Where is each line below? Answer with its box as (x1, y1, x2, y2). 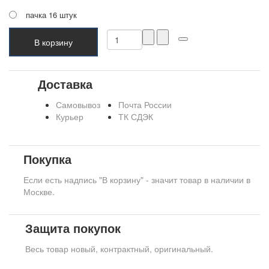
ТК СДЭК (118, 110, 153, 123)
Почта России (118, 98, 172, 111)
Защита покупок (25, 219, 121, 237)
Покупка (23, 150, 71, 168)
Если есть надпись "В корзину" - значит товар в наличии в (23, 174, 250, 186)
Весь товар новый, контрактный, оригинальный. (25, 243, 213, 255)
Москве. (23, 186, 55, 198)
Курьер (56, 110, 83, 123)
